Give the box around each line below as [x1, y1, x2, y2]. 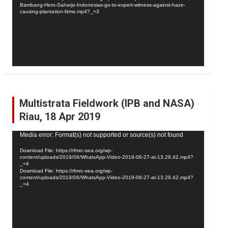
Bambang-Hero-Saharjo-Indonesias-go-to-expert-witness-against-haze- [20, 2, 186, 8]
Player [12, 141, 33, 151]
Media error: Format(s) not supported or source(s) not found [20, 131, 184, 138]
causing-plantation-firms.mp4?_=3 [20, 8, 100, 14]
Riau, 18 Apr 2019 [19, 110, 101, 123]
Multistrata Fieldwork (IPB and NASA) [19, 97, 195, 109]
